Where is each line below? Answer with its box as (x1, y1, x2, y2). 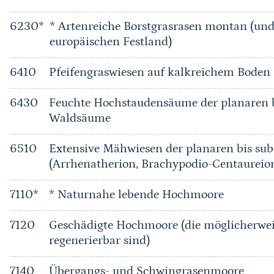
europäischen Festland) (49, 35, 172, 48)
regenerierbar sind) (48, 234, 150, 247)
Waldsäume (48, 111, 111, 125)
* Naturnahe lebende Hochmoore (48, 188, 224, 201)
